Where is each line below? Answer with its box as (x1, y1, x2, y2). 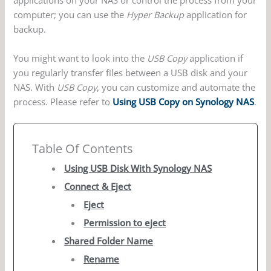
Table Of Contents (32, 140, 134, 157)
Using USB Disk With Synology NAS (64, 162, 212, 175)
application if (187, 51, 244, 64)
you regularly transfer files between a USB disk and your (13, 66, 248, 79)
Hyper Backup (126, 8, 184, 21)
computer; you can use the (13, 8, 127, 21)
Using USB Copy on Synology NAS (113, 95, 255, 108)
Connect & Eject (64, 180, 132, 193)
